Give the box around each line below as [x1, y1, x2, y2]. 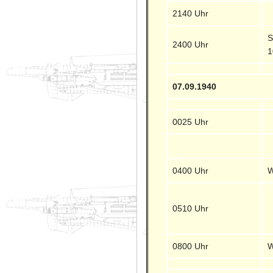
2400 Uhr [172, 39, 209, 49]
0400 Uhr [172, 165, 209, 175]
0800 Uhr [172, 241, 209, 251]
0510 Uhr [172, 203, 209, 213]
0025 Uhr [172, 116, 209, 127]
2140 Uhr [172, 8, 209, 18]
